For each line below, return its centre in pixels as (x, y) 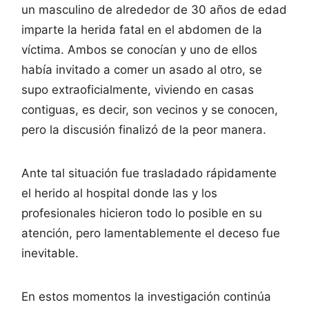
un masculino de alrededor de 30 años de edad (154, 9)
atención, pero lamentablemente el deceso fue (151, 233)
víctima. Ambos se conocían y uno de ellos (139, 49)
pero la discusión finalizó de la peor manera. (144, 129)
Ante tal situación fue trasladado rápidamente (149, 173)
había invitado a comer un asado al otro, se (142, 69)
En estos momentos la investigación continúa (146, 296)
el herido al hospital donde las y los (119, 193)
